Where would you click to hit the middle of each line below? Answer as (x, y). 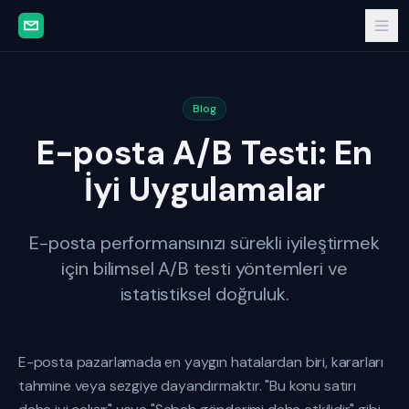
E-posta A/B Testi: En (204, 153)
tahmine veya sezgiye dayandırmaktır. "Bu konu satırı (187, 386)
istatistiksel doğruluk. (204, 294)
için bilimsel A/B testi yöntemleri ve (204, 268)
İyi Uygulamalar (204, 189)
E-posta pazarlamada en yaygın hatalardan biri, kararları (201, 362)
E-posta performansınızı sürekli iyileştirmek (204, 243)
